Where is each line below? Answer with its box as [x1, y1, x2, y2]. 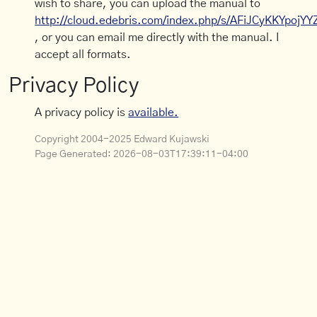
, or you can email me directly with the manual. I [35, 32, 279, 44]
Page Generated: [35, 149, 114, 160]
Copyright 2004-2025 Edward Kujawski [35, 134, 210, 145]
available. [128, 107, 179, 119]
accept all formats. [35, 49, 132, 61]
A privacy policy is [35, 107, 129, 119]
